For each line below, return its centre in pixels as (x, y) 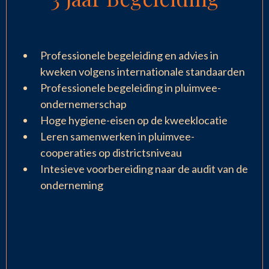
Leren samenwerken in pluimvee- (117, 136)
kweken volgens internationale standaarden (143, 71)
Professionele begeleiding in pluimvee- (131, 87)
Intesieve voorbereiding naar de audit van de (144, 168)
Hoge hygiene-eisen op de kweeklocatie (134, 120)
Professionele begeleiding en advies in (129, 55)
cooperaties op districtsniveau (111, 152)
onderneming (72, 185)
